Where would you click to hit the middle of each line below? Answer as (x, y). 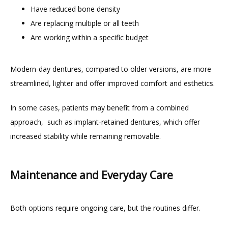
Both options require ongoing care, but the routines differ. (105, 208)
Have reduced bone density (75, 9)
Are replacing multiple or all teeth (85, 23)
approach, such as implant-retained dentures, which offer (105, 122)
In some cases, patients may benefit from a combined (99, 108)
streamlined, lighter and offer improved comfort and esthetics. (112, 83)
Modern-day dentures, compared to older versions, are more (111, 69)
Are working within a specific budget (90, 38)
